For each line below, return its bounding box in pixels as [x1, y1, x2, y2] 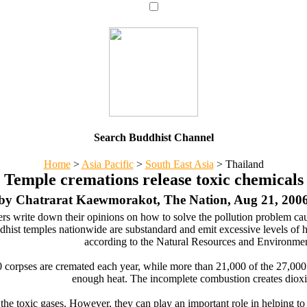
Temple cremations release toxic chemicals [3, 171, 304, 189]
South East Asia [145, 158, 214, 171]
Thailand [222, 158, 264, 171]
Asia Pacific [81, 158, 134, 171]
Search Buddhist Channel [93, 131, 214, 143]
